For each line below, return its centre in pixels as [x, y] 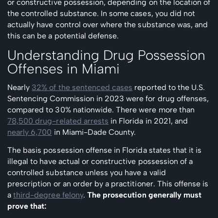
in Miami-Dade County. [94, 132]
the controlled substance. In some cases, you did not [101, 13]
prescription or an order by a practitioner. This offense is [108, 183]
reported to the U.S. [169, 87]
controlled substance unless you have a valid [87, 172]
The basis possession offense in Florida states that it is [105, 150]
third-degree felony [48, 195]
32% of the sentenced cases [82, 87]
